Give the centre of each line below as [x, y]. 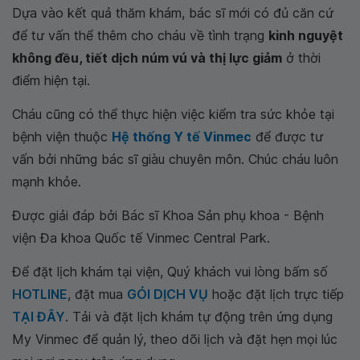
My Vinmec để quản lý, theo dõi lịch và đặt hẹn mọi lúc [175, 339]
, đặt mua [97, 294]
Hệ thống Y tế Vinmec [182, 137]
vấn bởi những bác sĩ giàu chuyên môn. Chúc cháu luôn [175, 159]
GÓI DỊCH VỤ [168, 294]
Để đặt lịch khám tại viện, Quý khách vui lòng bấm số [170, 272]
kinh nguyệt [306, 35]
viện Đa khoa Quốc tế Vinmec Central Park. [141, 238]
